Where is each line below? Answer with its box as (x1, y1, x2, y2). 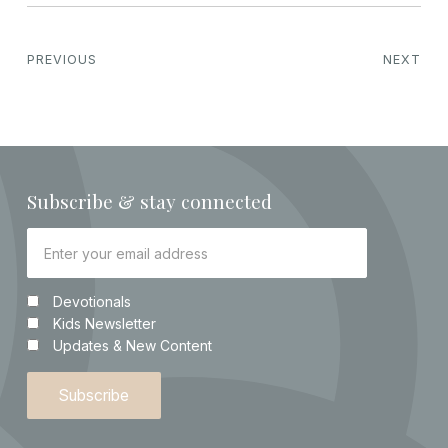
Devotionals (52, 293, 131, 311)
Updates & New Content (52, 337, 212, 355)
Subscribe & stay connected (26, 188, 272, 215)
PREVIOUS (26, 52, 97, 68)
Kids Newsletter (52, 315, 156, 333)
